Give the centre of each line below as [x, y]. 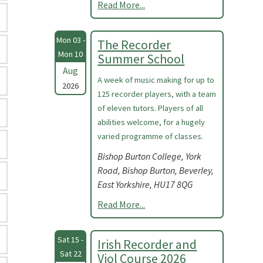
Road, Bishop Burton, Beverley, [156, 170]
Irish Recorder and [147, 244]
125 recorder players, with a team [157, 94]
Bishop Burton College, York [150, 156]
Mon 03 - [70, 40]
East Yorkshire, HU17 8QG [145, 184]
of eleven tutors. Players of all [151, 108]
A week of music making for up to [156, 80]
